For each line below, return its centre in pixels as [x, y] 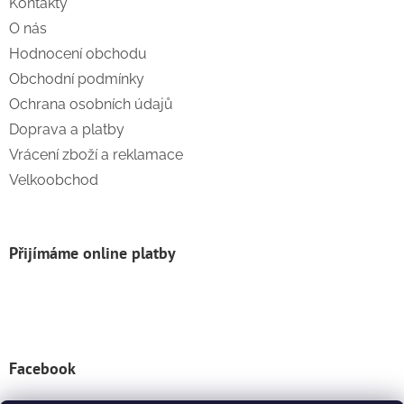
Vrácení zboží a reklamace [96, 155]
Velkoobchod [54, 180]
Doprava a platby [67, 130]
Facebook [42, 369]
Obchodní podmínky [77, 79]
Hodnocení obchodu [78, 54]
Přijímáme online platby [92, 253]
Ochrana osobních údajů [91, 105]
